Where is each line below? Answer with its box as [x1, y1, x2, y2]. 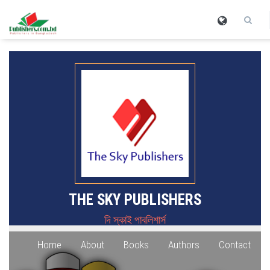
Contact [219, 239, 251, 251]
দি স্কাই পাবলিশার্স [104, 213, 166, 226]
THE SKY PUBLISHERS [69, 191, 201, 209]
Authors [168, 239, 199, 251]
